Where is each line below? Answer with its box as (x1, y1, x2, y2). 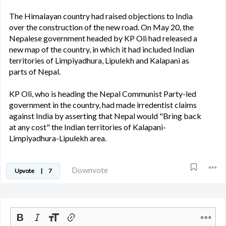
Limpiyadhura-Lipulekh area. (9, 133, 106, 143)
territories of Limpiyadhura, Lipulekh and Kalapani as (9, 55, 189, 65)
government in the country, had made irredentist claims (9, 100, 197, 109)
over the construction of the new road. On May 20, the (9, 22, 194, 32)
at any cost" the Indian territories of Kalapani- (9, 122, 166, 132)
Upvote (14, 167, 35, 175)
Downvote (72, 165, 108, 175)
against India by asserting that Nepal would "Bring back (9, 111, 201, 121)
